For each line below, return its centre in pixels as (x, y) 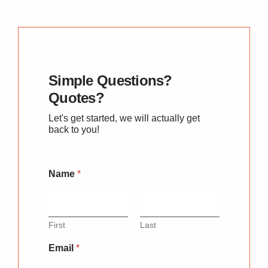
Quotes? (76, 98)
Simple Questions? (110, 80)
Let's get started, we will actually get (124, 118)
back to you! (74, 129)
